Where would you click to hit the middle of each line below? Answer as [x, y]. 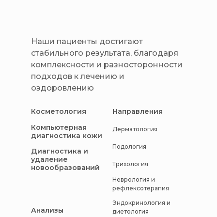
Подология [129, 146]
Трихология [130, 164]
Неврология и [134, 180]
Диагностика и [60, 151]
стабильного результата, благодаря [105, 53]
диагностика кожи [67, 136]
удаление [49, 159]
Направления [138, 111]
